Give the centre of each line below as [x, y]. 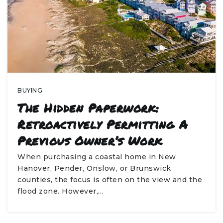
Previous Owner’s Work [90, 141]
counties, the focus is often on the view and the [110, 180]
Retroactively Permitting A [103, 124]
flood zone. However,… [61, 191]
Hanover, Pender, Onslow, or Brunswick [94, 168]
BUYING [30, 90]
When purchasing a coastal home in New [97, 157]
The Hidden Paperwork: [88, 108]
